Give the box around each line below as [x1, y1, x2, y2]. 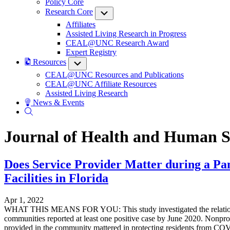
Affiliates [66, 20, 95, 29]
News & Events [31, 98, 84, 107]
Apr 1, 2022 [4, 195, 44, 204]
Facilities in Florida [4, 171, 108, 185]
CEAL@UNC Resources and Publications [45, 70, 184, 79]
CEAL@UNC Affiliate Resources [45, 80, 157, 88]
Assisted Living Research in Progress [66, 29, 186, 38]
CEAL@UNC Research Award [66, 39, 169, 47]
